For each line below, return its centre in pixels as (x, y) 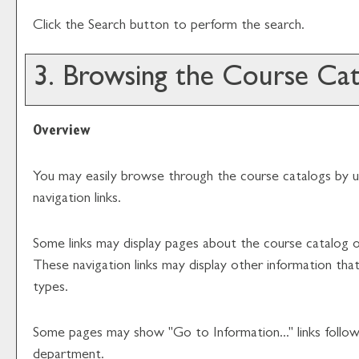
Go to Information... (231, 334)
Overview (62, 132)
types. (50, 288)
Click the (61, 26)
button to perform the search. (215, 26)
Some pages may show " (103, 334)
